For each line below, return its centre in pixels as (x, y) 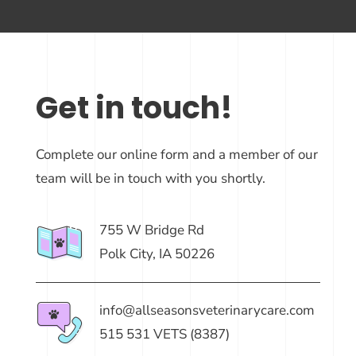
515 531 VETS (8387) (164, 335)
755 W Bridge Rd (151, 230)
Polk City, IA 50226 (157, 254)
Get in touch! (134, 108)
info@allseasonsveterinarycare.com (207, 311)
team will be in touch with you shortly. (150, 179)
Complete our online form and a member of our (176, 155)
